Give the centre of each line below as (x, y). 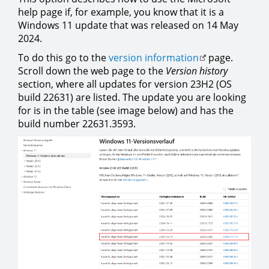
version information (154, 58)
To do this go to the (63, 58)
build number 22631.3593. (77, 124)
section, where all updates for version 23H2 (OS (125, 84)
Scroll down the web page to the (92, 71)
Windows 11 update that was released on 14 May (128, 26)
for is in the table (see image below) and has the (126, 111)
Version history (197, 71)
